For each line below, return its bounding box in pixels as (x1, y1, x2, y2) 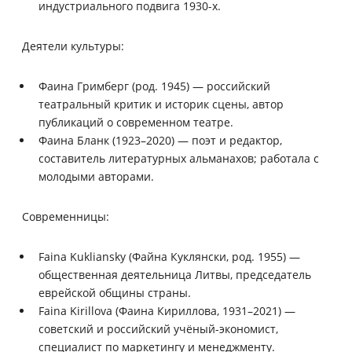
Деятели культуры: (22, 38, 124, 53)
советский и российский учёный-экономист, (38, 321, 278, 336)
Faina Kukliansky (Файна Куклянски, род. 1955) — (38, 248, 300, 264)
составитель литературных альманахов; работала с (38, 150, 319, 166)
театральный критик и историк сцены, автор (38, 96, 284, 112)
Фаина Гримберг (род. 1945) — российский (38, 78, 270, 93)
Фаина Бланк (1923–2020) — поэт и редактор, (38, 132, 282, 148)
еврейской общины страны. (38, 284, 191, 300)
